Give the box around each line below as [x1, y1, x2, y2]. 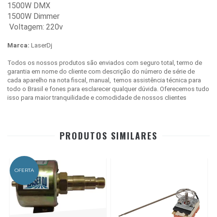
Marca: [7, 41, 30, 49]
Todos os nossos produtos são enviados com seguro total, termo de [7, 59, 202, 66]
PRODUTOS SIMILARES [60, 129, 157, 142]
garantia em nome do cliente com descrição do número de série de [7, 67, 195, 75]
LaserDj [30, 41, 52, 49]
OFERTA [15, 167, 34, 173]
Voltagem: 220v [7, 22, 63, 31]
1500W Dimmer [7, 11, 60, 21]
